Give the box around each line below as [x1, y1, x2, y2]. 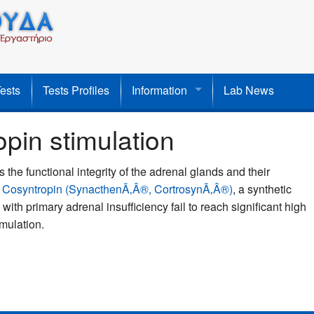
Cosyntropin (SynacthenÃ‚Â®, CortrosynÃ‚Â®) [2, 181, 233, 198]
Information [132, 82, 187, 98]
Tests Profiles [43, 82, 109, 98]
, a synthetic [233, 181, 292, 198]
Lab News [224, 82, 274, 98]
